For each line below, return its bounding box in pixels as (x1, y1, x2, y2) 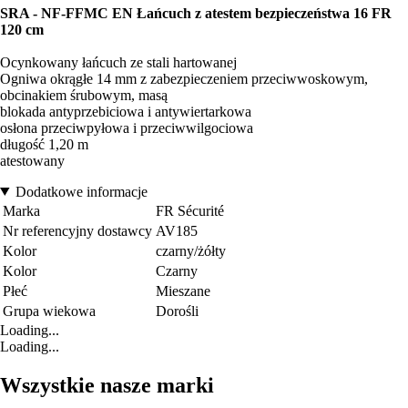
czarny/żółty (156, 242, 226, 259)
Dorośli (156, 302, 199, 319)
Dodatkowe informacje (15, 183, 148, 199)
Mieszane (156, 282, 210, 299)
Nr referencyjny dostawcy (3, 222, 152, 239)
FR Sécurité (156, 202, 224, 219)
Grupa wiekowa (3, 302, 96, 319)
